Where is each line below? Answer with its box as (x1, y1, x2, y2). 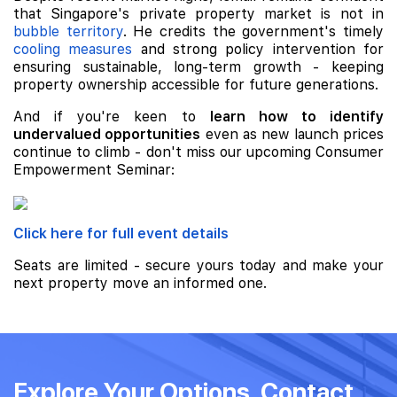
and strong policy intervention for (132, 41, 385, 58)
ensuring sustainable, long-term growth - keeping (13, 58, 384, 76)
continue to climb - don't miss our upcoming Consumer (13, 144, 384, 161)
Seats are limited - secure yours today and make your (13, 257, 384, 275)
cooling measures (13, 41, 133, 58)
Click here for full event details (13, 225, 229, 243)
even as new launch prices (200, 126, 385, 144)
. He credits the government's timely (122, 23, 385, 41)
